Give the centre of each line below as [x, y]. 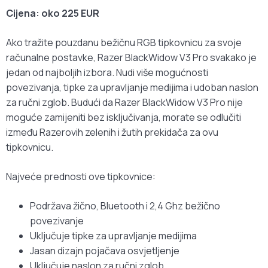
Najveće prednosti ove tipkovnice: [81, 177]
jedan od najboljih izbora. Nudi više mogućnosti [107, 73]
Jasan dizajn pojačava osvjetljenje [105, 251]
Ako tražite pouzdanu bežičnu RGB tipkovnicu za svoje [124, 43]
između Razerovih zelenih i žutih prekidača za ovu [112, 133]
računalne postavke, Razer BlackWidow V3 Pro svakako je [131, 58]
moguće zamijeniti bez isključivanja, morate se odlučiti [124, 118]
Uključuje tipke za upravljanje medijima [113, 236]
